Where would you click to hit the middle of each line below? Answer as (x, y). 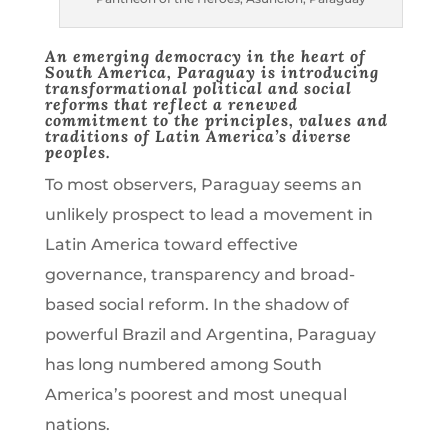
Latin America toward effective (171, 244)
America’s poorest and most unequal (195, 394)
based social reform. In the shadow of (196, 304)
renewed (262, 103)
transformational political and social (198, 87)
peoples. (77, 151)
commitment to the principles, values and (216, 119)
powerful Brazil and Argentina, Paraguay (210, 334)
